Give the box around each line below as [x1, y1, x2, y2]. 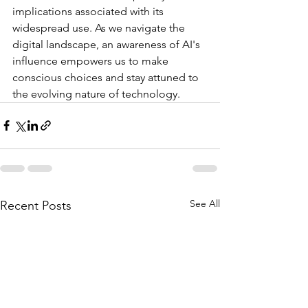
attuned [148, 70, 186, 84]
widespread [12, 21, 69, 34]
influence [12, 54, 58, 67]
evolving [31, 87, 72, 100]
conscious [12, 70, 62, 84]
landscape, [46, 37, 99, 51]
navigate [125, 21, 166, 34]
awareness [116, 37, 166, 51]
